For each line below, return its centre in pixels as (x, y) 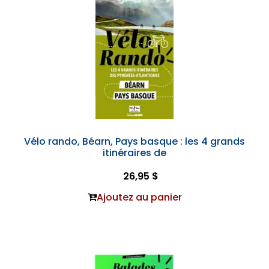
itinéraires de (134, 153)
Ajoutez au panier (139, 197)
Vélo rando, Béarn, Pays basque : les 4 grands (134, 141)
